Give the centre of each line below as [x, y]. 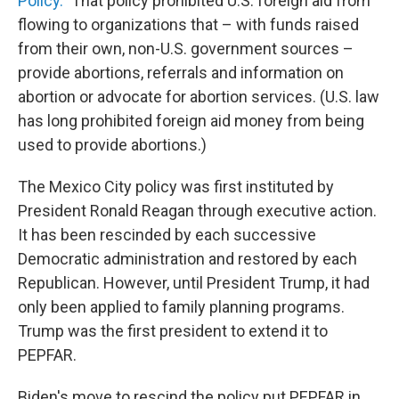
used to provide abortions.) [112, 144]
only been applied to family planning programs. [181, 306]
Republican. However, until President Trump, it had [194, 282]
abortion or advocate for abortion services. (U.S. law [199, 96]
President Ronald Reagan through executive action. [197, 210]
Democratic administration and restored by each [187, 258]
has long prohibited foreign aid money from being [191, 120]
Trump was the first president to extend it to [173, 330]
